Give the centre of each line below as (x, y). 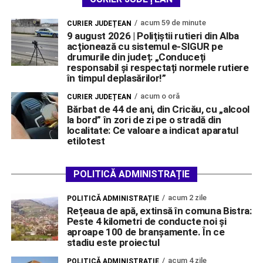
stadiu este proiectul (113, 243)
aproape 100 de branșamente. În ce (146, 232)
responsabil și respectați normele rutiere (158, 68)
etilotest (86, 141)
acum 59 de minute (173, 23)
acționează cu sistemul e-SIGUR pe (145, 47)
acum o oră (160, 96)
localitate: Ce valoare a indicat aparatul (152, 131)
